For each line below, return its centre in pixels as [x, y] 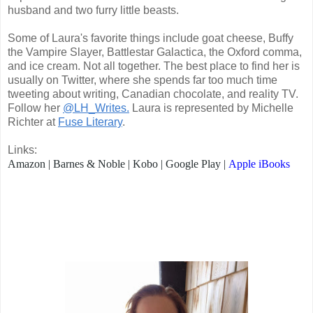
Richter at [33, 122]
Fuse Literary [90, 122]
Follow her [35, 108]
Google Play [193, 163]
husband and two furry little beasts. [93, 10]
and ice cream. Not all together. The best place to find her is [154, 66]
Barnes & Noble [89, 163]
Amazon [27, 163]
